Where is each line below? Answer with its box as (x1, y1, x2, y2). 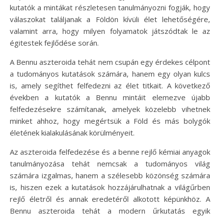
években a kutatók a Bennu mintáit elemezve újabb (10, 92, 210, 103)
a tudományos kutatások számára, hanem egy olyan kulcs (10, 69, 210, 79)
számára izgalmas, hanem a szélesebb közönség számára (10, 170, 210, 181)
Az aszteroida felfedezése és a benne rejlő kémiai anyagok (10, 147, 210, 157)
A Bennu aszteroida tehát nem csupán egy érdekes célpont (10, 57, 210, 67)
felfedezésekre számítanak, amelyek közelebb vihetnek (10, 104, 210, 114)
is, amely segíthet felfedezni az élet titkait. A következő (10, 81, 210, 91)
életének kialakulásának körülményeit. (10, 128, 135, 138)
